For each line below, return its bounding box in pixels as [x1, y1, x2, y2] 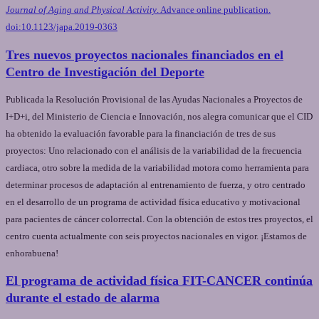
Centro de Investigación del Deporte [6, 64, 204, 79]
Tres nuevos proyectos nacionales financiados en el [6, 47, 283, 62]
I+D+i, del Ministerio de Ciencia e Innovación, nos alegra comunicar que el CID [6, 110, 313, 122]
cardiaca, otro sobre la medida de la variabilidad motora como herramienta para [6, 162, 309, 173]
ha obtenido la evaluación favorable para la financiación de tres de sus [6, 127, 276, 139]
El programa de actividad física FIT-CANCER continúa [6, 273, 313, 288]
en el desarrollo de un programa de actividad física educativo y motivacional [6, 196, 300, 207]
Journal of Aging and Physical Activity [6, 4, 157, 15]
